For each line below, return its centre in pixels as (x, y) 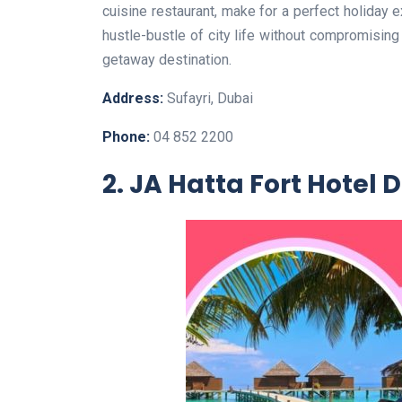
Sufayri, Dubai (208, 98)
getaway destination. (167, 59)
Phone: (128, 136)
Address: (133, 98)
